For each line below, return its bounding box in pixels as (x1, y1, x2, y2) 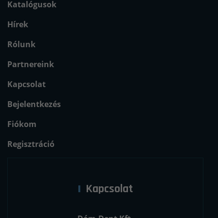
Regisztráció (7, 138, 54, 149)
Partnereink (7, 58, 54, 70)
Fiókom (7, 118, 36, 129)
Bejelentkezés (7, 98, 61, 109)
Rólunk (7, 38, 36, 50)
